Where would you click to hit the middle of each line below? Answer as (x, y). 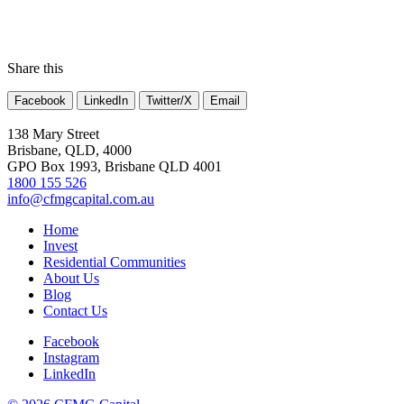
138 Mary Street (53, 133)
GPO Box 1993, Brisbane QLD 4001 (115, 166)
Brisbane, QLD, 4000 (69, 150)
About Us (71, 278)
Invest (60, 245)
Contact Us (75, 310)
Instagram (71, 357)
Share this (35, 68)
